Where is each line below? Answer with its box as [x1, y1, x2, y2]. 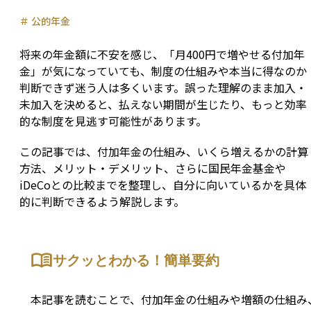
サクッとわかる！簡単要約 [53, 251, 219, 269]
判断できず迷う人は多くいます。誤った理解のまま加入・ [19, 79, 307, 96]
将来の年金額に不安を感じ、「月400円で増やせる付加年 [19, 46, 305, 63]
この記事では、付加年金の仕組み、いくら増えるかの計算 [19, 143, 308, 160]
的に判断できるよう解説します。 [19, 193, 185, 210]
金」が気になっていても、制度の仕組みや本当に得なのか [19, 62, 307, 80]
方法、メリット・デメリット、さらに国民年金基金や [19, 160, 286, 177]
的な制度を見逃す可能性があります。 [19, 112, 207, 130]
